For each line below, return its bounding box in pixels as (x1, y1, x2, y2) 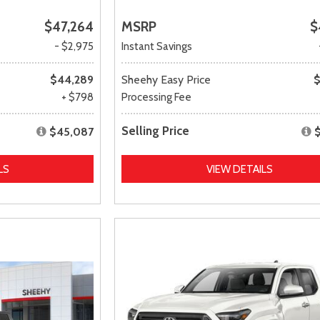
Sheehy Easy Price (121, 72, 211, 86)
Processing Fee (121, 90, 192, 104)
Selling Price (121, 123, 190, 138)
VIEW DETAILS (206, 162, 273, 176)
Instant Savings (121, 39, 193, 53)
